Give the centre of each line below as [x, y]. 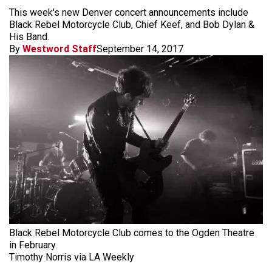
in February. [33, 245]
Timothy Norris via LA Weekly [72, 257]
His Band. [29, 37]
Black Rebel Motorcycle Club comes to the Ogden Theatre [132, 233]
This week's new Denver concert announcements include [129, 12]
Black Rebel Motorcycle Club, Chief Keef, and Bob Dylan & [132, 25]
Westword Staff [59, 49]
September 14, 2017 [140, 49]
